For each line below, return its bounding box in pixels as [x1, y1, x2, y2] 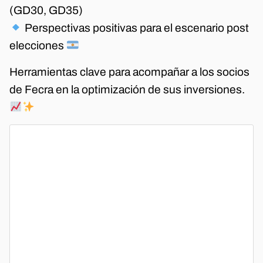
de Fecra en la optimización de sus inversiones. [9, 83, 245, 96]
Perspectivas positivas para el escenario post [22, 22, 249, 35]
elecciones [9, 39, 66, 52]
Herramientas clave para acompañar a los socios [9, 65, 249, 78]
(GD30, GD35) [9, 4, 83, 17]
